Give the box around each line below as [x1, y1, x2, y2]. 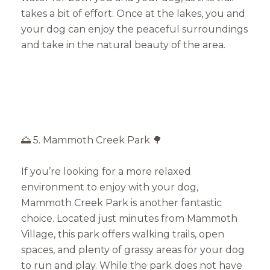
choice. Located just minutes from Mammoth [21, 213, 237, 225]
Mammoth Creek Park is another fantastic [21, 197, 222, 209]
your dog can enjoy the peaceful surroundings [21, 23, 248, 35]
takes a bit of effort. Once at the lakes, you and [21, 7, 245, 19]
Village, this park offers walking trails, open [21, 228, 224, 240]
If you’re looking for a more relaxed [21, 166, 191, 178]
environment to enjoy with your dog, [21, 181, 198, 193]
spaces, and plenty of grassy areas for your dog [21, 244, 245, 256]
